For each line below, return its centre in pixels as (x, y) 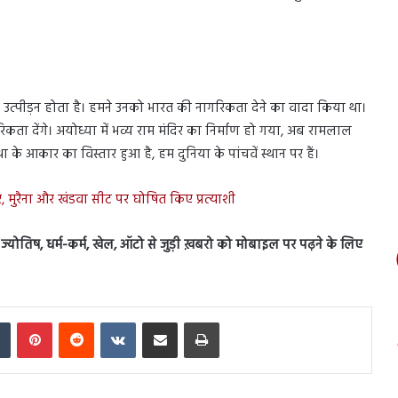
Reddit (110, 321)
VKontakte (161, 321)
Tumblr (28, 321)
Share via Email (190, 321)
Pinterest (73, 321)
